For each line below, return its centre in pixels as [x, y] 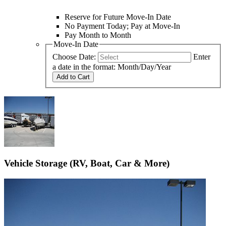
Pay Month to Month [98, 35]
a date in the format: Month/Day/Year [112, 67]
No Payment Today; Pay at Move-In [122, 26]
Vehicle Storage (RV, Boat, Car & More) [87, 163]
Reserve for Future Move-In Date [118, 17]
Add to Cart [73, 77]
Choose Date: [74, 56]
